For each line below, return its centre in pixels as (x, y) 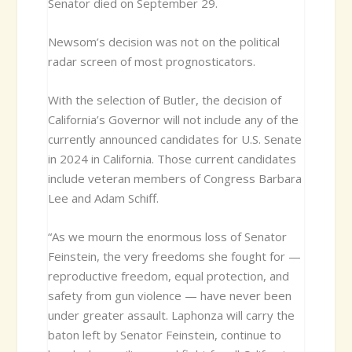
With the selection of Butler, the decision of (164, 99)
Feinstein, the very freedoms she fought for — (174, 256)
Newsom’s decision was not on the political (163, 41)
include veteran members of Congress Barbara (174, 178)
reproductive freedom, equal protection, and (168, 275)
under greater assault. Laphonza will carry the (171, 315)
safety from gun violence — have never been (169, 295)
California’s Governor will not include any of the (173, 119)
